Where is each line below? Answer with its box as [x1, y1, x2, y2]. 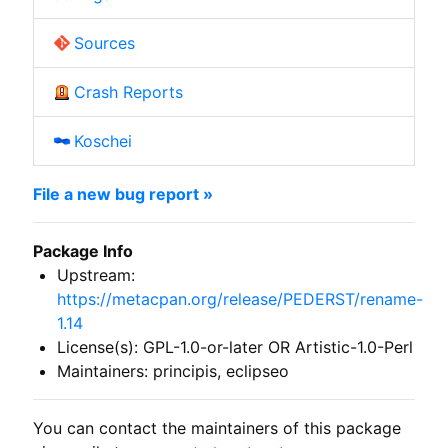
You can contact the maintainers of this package [32, 417, 401, 438]
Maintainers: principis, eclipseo [56, 360, 289, 381]
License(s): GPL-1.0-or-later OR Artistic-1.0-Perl [56, 336, 413, 357]
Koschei [73, 130, 132, 151]
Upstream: [56, 264, 135, 285]
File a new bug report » [32, 183, 213, 204]
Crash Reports [73, 81, 183, 102]
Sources [73, 32, 135, 53]
